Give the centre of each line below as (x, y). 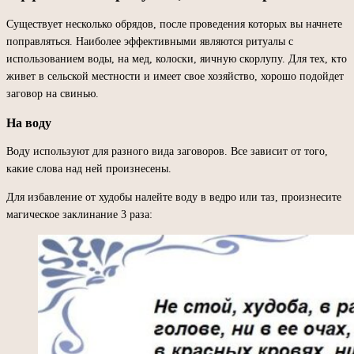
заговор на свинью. (53, 93)
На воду (29, 122)
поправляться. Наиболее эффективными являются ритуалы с (150, 41)
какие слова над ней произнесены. (89, 168)
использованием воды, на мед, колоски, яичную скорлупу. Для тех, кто (177, 58)
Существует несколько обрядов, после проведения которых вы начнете (174, 24)
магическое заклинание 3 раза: (79, 214)
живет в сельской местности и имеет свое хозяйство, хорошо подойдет (175, 76)
